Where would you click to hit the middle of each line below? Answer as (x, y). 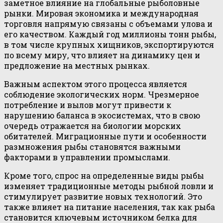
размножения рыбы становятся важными (92, 146)
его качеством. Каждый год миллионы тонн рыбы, (110, 34)
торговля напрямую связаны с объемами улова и (108, 23)
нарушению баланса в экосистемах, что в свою (102, 115)
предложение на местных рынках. (77, 65)
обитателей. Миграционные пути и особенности (105, 136)
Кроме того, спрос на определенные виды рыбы (104, 175)
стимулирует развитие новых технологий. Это (103, 196)
